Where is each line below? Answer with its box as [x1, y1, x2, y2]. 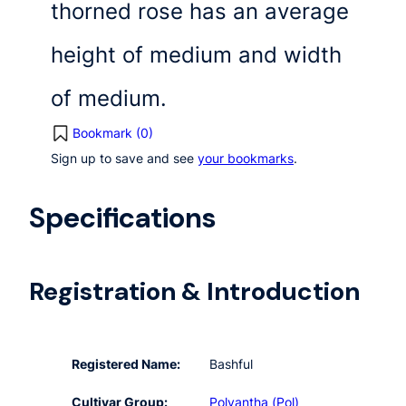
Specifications [29, 198, 216, 237]
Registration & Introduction [29, 275, 360, 309]
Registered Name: [72, 355, 181, 372]
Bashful [209, 355, 254, 372]
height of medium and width [51, 41, 342, 68]
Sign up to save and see [51, 150, 198, 166]
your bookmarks [198, 150, 294, 166]
